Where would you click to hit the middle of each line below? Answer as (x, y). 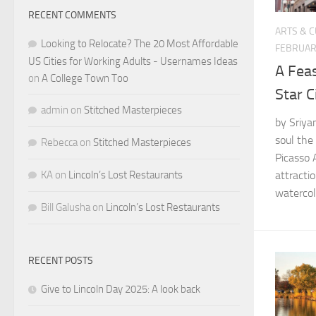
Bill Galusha (66, 207)
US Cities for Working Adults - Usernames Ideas (133, 61)
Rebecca (59, 142)
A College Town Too (85, 78)
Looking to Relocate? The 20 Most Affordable (140, 43)
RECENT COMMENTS (72, 15)
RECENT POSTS (61, 260)
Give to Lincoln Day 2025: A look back (121, 289)
